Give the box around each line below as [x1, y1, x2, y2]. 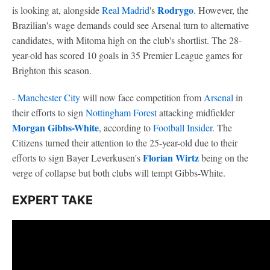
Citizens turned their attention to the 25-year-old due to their [12, 136, 237, 149]
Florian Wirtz [143, 150, 199, 165]
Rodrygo [157, 2, 193, 17]
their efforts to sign [12, 105, 86, 119]
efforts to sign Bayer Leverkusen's [12, 151, 143, 164]
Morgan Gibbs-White [12, 120, 99, 134]
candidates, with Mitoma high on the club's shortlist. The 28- [12, 33, 242, 46]
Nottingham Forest [86, 105, 157, 119]
